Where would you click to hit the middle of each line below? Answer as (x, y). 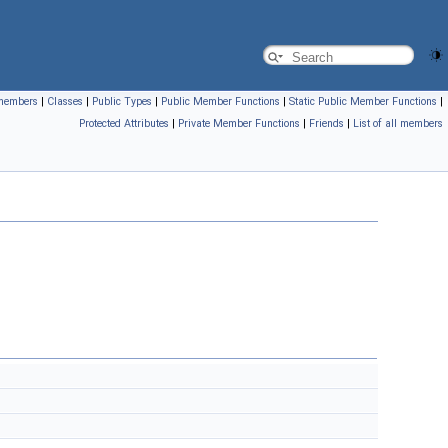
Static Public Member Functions (363, 101)
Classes (65, 101)
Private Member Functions (239, 123)
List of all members (398, 123)
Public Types (122, 101)
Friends (326, 123)
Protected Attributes (124, 123)
